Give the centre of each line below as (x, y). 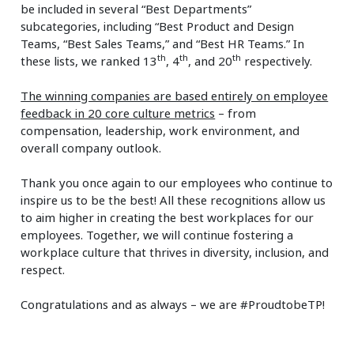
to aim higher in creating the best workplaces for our (168, 217)
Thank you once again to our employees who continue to (177, 182)
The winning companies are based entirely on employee (175, 95)
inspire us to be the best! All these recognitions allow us (173, 200)
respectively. (277, 60)
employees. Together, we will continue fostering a (157, 234)
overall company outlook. (91, 147)
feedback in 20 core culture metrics (118, 113)
